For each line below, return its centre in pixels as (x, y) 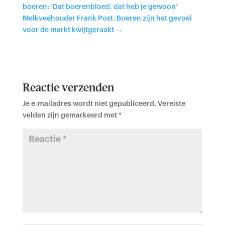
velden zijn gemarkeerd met (70, 116)
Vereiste (171, 104)
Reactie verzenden (68, 88)
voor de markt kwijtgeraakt (69, 30)
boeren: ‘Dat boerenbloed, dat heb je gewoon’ (100, 7)
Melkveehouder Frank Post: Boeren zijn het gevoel (107, 19)
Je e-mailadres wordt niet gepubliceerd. (89, 104)
